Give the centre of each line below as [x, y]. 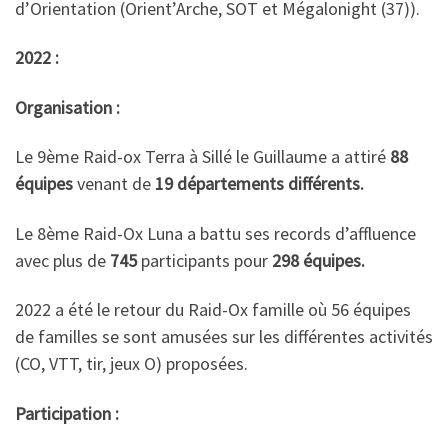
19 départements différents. [259, 183]
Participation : [67, 413]
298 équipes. [318, 260]
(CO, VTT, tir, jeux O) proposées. [131, 363]
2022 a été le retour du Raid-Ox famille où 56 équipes [213, 309]
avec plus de [62, 260]
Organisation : [67, 107]
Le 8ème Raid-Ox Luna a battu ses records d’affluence [215, 233]
